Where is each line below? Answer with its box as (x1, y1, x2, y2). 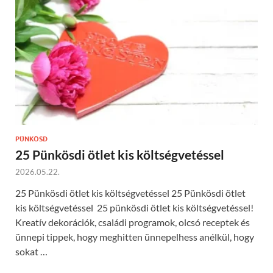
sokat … (15, 245, 48, 257)
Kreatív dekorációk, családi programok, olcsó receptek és (15, 216, 250, 228)
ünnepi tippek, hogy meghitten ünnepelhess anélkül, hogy (15, 230, 254, 243)
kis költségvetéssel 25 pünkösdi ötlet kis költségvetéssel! (15, 201, 253, 213)
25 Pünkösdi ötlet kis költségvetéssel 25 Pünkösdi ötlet (15, 186, 246, 199)
